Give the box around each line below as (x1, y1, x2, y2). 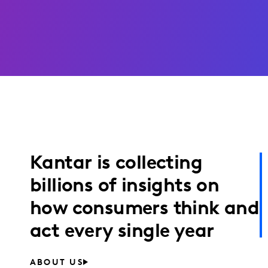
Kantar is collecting (30, 154, 202, 173)
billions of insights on (30, 177, 220, 196)
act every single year (30, 223, 214, 242)
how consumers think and (30, 200, 260, 219)
